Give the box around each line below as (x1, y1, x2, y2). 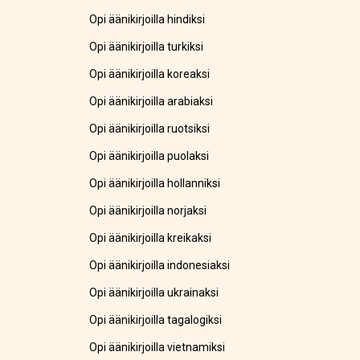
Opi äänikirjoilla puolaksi (89, 149, 210, 163)
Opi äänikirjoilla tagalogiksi (89, 313, 223, 327)
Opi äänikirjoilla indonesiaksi (89, 259, 231, 272)
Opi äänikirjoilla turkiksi (89, 40, 204, 54)
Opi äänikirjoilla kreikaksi (89, 231, 212, 245)
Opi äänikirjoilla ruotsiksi (89, 122, 211, 136)
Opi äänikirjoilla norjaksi (89, 204, 207, 218)
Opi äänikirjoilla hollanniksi (89, 177, 221, 190)
